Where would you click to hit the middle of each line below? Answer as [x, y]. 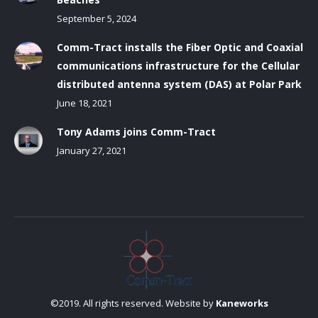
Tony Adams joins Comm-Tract [136, 132]
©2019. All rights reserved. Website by [133, 303]
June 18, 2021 [84, 103]
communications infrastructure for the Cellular [178, 66]
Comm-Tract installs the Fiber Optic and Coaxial [180, 48]
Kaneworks [242, 303]
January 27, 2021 [92, 151]
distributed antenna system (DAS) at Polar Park [179, 84]
